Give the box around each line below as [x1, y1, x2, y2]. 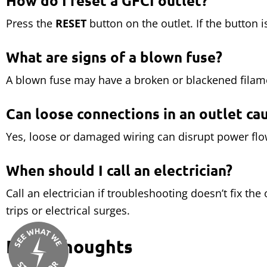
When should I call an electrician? [6, 161, 232, 179]
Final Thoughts [6, 235, 133, 257]
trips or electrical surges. [6, 203, 130, 218]
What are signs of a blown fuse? [6, 48, 222, 66]
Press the [6, 16, 55, 30]
